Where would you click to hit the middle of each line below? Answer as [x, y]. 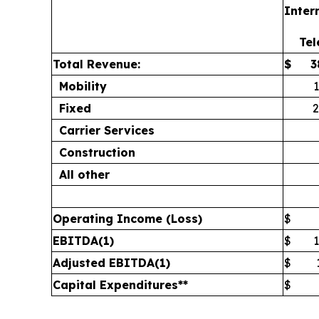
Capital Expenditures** [120, 285]
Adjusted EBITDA [104, 263]
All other [84, 174]
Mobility [83, 86]
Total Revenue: [96, 64]
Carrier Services [107, 130]
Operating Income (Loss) [127, 219]
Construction [97, 152]
